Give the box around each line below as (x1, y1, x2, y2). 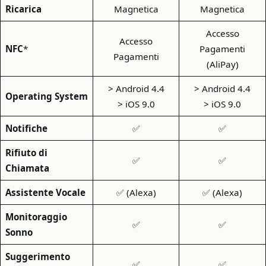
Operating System (5, 90, 88, 102)
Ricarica (5, 2, 42, 15)
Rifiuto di (5, 146, 47, 159)
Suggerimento (5, 250, 70, 262)
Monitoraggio (5, 210, 67, 223)
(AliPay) (206, 58, 239, 70)
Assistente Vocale (5, 186, 85, 198)
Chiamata (5, 161, 49, 174)
